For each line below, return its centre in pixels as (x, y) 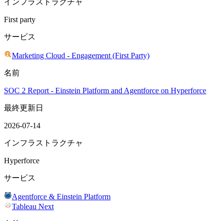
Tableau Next (33, 206)
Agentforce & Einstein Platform (61, 197)
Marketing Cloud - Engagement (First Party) (81, 55)
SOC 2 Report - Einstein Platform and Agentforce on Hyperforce (105, 91)
